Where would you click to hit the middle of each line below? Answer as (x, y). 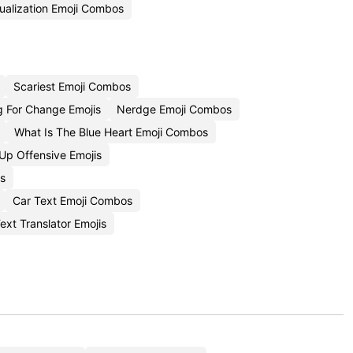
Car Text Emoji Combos (72, 201)
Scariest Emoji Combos (72, 86)
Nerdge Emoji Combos (174, 109)
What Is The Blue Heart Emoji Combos (111, 132)
